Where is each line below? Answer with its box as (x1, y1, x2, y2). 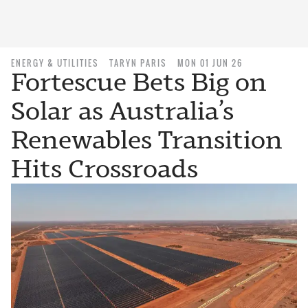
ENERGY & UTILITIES (11, 57, 98, 69)
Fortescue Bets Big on (11, 67, 267, 97)
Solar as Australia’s (11, 96, 234, 126)
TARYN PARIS (109, 57, 166, 69)
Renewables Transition (11, 125, 283, 155)
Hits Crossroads (11, 154, 198, 184)
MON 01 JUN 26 (177, 57, 243, 69)
